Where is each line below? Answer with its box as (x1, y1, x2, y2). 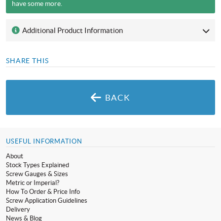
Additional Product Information (19, 26, 123, 35)
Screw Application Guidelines (6, 196, 87, 204)
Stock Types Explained (6, 161, 69, 169)
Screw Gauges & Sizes (6, 170, 68, 178)
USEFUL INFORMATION (6, 137, 82, 145)
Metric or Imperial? (6, 179, 59, 186)
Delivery (6, 205, 30, 213)
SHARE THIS (6, 56, 49, 65)
